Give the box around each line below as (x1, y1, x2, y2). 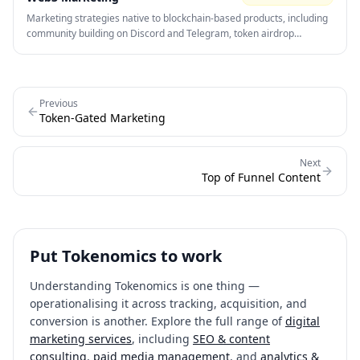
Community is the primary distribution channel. (27, 57, 235, 71)
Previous (39, 96, 78, 110)
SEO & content (193, 331, 270, 346)
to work (157, 245, 222, 267)
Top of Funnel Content (202, 170, 321, 185)
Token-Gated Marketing (39, 110, 166, 125)
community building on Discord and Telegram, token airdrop (27, 27, 294, 40)
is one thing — (178, 278, 260, 293)
